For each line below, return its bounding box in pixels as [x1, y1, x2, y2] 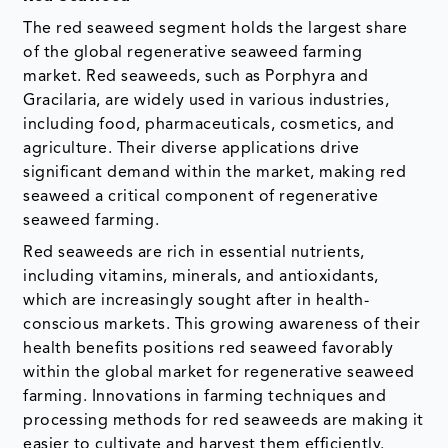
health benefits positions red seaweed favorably [23, 341, 394, 358]
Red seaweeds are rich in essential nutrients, [23, 245, 365, 262]
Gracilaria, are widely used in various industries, [23, 93, 390, 110]
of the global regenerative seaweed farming [23, 45, 363, 62]
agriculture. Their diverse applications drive [23, 141, 360, 158]
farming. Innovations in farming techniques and [23, 389, 387, 406]
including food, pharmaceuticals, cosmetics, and [23, 117, 395, 134]
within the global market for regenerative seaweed [23, 365, 415, 382]
